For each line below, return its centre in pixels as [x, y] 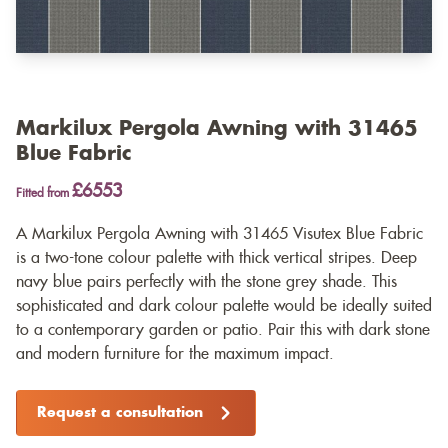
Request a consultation [120, 413]
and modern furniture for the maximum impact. [175, 354]
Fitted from [44, 193]
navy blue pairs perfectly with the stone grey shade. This [206, 282]
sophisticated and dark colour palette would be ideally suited [224, 306]
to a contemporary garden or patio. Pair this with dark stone [223, 330]
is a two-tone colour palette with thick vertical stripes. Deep [216, 258]
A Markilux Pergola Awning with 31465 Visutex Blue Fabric [219, 234]
